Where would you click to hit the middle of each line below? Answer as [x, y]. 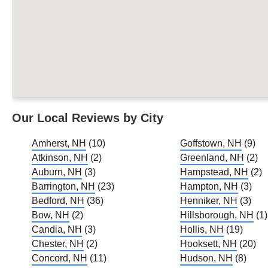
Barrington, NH [63, 186]
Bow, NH [51, 215]
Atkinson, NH [60, 157]
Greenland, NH [212, 157]
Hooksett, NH [209, 243]
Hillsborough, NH [217, 215]
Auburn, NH [57, 172]
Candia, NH [57, 229]
